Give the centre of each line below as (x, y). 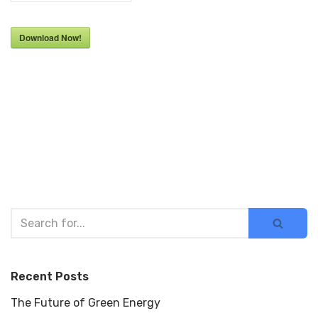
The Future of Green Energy (86, 303)
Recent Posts (50, 276)
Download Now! (50, 38)
